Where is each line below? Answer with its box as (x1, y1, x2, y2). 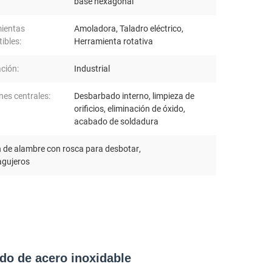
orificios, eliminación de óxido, (74, 104, 185, 114)
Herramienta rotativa (74, 36, 153, 47)
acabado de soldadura (74, 117, 158, 127)
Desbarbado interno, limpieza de (74, 91, 194, 101)
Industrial (74, 64, 110, 74)
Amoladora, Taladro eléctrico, (74, 24, 183, 34)
